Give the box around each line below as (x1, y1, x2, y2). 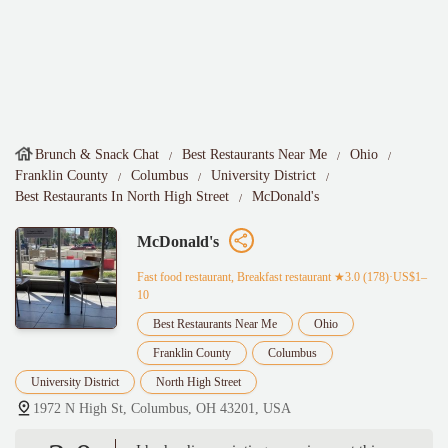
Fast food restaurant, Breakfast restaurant (137, 270, 331, 285)
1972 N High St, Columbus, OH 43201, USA (33, 401, 291, 417)
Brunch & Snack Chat (35, 147, 159, 162)
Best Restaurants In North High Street (15, 189, 229, 204)
